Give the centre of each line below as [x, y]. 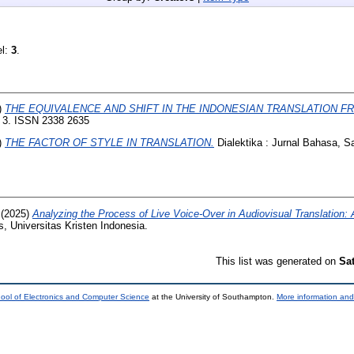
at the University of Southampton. [213, 296]
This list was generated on [277, 261]
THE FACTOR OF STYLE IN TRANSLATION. [109, 143]
